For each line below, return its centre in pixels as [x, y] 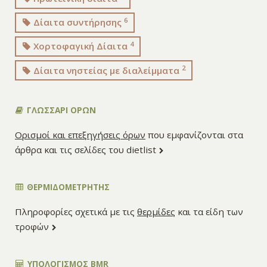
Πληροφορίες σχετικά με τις [76, 212]
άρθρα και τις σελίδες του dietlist [86, 150]
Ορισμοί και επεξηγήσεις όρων [80, 135]
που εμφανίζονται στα [194, 135]
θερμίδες [156, 212]
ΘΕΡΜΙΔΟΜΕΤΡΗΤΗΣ [67, 187]
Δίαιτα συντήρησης [78, 22]
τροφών [33, 227]
